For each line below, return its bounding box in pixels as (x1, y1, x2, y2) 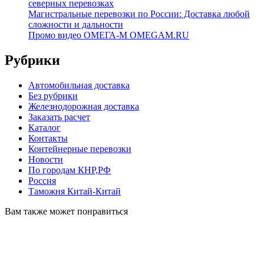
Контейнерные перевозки (28, 143, 131, 154)
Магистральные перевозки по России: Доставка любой (28, 8, 250, 19)
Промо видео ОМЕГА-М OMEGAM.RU (28, 29, 189, 40)
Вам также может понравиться (5, 206, 128, 216)
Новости (28, 154, 63, 164)
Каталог (28, 122, 61, 133)
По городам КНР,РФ (28, 164, 111, 175)
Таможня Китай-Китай (28, 186, 121, 196)
